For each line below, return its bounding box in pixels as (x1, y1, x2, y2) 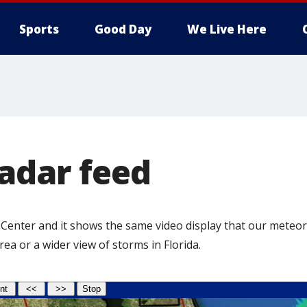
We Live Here (187, 21, 267, 37)
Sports (19, 21, 59, 37)
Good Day (95, 21, 151, 37)
